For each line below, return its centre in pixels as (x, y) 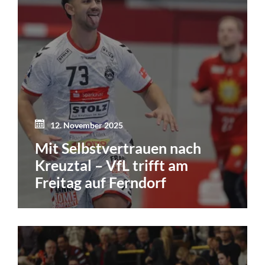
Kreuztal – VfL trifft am (112, 165)
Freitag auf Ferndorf (101, 182)
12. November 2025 (87, 125)
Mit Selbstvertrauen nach (118, 148)
